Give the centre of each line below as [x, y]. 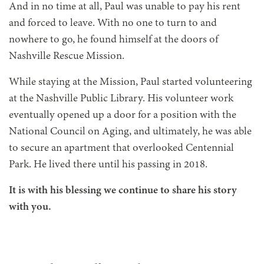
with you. [30, 207]
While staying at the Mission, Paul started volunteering [131, 82]
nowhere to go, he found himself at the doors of [113, 40]
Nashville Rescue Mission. [67, 57]
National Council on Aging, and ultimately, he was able [130, 132]
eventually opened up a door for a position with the [123, 115]
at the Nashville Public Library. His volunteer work [121, 99]
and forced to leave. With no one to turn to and [113, 24]
